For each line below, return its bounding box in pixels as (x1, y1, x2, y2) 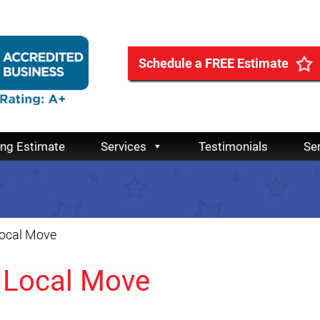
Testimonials (199, 139, 268, 154)
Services (101, 139, 146, 154)
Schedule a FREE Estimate (139, 56, 289, 71)
